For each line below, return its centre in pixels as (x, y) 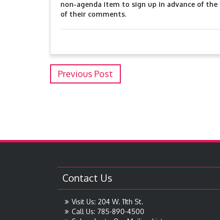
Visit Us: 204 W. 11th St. (108, 202)
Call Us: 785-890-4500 (108, 211)
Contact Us (87, 178)
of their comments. (93, 14)
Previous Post (85, 74)
